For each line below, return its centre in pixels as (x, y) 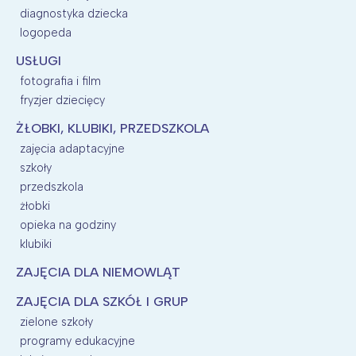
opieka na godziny (68, 224)
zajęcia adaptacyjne (72, 148)
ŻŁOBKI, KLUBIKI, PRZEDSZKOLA (112, 128)
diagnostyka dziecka (74, 13)
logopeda (46, 32)
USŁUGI (39, 60)
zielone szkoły (56, 321)
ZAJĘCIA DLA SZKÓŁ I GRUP (102, 301)
